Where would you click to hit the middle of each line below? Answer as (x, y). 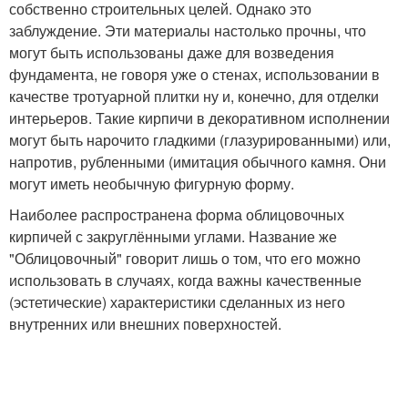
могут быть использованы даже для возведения (172, 53)
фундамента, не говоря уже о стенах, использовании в (194, 75)
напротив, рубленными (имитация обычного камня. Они (198, 162)
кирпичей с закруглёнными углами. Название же (173, 237)
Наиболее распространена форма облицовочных (177, 215)
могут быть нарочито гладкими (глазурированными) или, (200, 140)
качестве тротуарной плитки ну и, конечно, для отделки (194, 97)
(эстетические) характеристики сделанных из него (177, 302)
